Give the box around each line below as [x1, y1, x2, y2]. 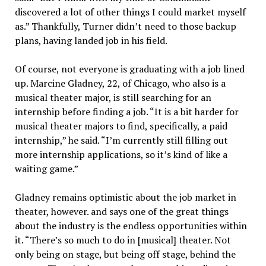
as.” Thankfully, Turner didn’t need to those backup [14, 19, 236, 33]
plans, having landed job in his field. [14, 33, 167, 47]
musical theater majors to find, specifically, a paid [14, 119, 227, 132]
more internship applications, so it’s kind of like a [14, 147, 227, 161]
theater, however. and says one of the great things [14, 204, 229, 218]
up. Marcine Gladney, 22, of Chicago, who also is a [14, 76, 226, 90]
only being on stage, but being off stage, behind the [14, 247, 236, 261]
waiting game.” [14, 161, 78, 175]
